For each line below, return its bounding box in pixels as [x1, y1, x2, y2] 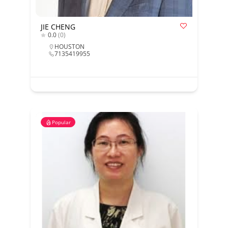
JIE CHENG [40, 22, 75, 32]
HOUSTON [54, 42, 84, 51]
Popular [51, 119, 71, 126]
